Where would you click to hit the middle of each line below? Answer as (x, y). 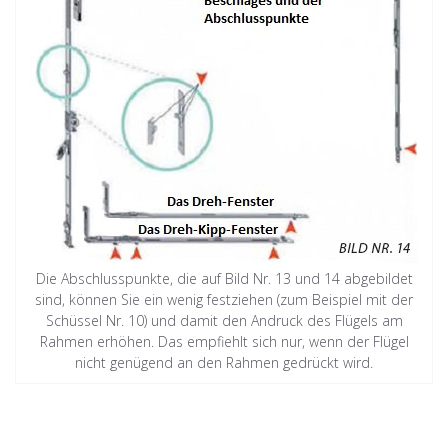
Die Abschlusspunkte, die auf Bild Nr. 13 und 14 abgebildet (224, 278)
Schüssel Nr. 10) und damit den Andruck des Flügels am (224, 320)
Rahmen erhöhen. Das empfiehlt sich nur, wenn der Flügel (224, 341)
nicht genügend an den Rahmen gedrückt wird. (224, 362)
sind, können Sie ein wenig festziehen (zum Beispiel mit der (224, 299)
